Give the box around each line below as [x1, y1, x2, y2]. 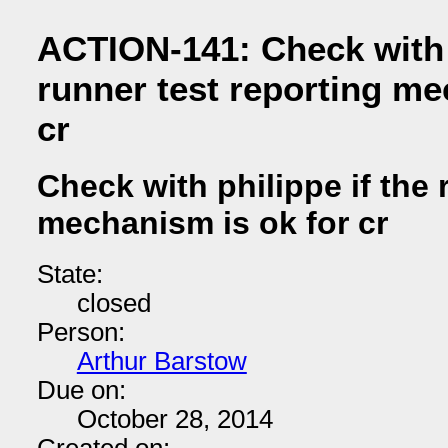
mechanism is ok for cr [36, 205, 388, 242]
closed [76, 289, 151, 317]
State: [36, 260, 103, 288]
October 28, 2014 [76, 405, 273, 433]
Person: [36, 318, 125, 346]
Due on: [36, 376, 126, 404]
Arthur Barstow [76, 347, 247, 375]
